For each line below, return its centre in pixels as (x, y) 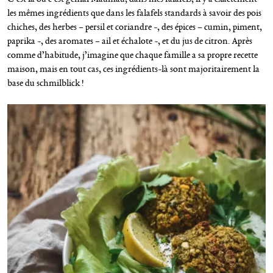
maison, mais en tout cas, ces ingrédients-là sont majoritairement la (133, 69)
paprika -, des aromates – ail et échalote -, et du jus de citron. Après (130, 41)
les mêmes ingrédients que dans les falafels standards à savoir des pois (134, 13)
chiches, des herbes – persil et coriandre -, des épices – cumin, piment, (135, 27)
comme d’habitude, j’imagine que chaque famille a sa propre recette (133, 55)
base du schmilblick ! (45, 83)
